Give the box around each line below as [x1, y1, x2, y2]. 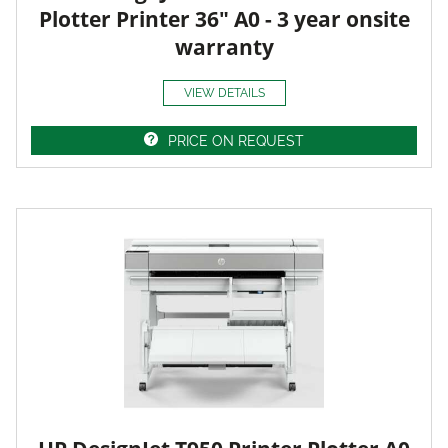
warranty [174, 32, 274, 61]
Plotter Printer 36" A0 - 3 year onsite [38, 4, 410, 33]
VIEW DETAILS [183, 86, 265, 101]
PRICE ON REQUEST [168, 133, 304, 150]
